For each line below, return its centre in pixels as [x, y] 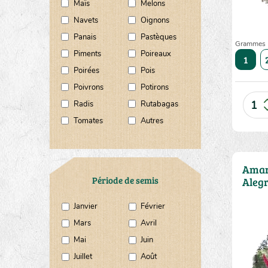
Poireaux [156, 54]
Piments [87, 54]
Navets [86, 20]
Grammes [251, 44]
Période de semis [125, 180]
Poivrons [88, 87]
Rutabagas [159, 104]
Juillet [83, 257]
